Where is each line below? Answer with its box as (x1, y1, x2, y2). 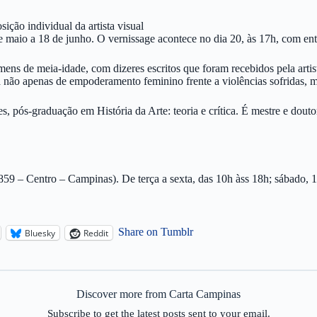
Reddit (83, 226, 108, 239)
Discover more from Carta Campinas (76, 288, 241, 300)
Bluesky (25, 226, 55, 239)
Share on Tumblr (118, 226, 193, 238)
